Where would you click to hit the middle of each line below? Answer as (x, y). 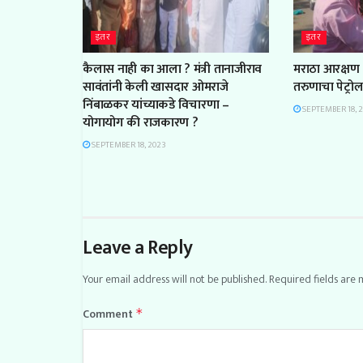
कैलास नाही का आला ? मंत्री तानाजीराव (172, 69)
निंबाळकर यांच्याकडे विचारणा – (156, 105)
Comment (109, 314)
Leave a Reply (138, 248)
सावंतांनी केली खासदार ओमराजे (156, 87)
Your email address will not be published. (175, 279)
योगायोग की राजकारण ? (141, 122)
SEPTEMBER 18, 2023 (128, 145)
